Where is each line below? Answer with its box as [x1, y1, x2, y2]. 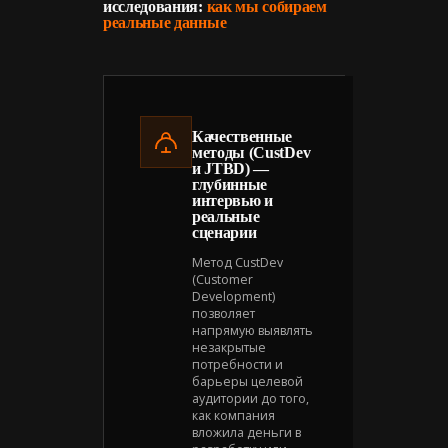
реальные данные [103, 13, 227, 31]
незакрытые [192, 338, 266, 356]
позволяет [192, 304, 255, 322]
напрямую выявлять [192, 321, 313, 339]
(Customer [192, 270, 253, 288]
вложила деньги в [192, 423, 301, 441]
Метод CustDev [192, 253, 283, 271]
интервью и [192, 191, 273, 209]
